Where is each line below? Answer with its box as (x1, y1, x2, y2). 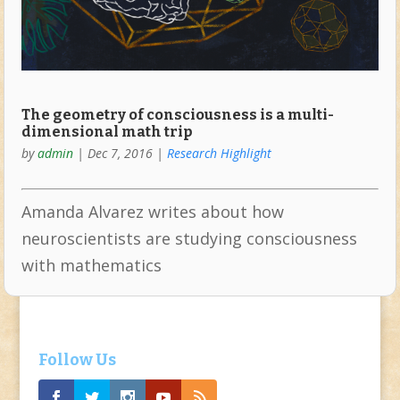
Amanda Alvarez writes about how (21, 201, 284, 223)
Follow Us (37, 349, 116, 370)
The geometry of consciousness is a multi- (21, 106, 334, 124)
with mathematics (21, 254, 162, 277)
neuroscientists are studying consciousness (21, 228, 357, 250)
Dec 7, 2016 (87, 145, 153, 162)
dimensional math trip (21, 123, 192, 141)
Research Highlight (166, 145, 271, 162)
